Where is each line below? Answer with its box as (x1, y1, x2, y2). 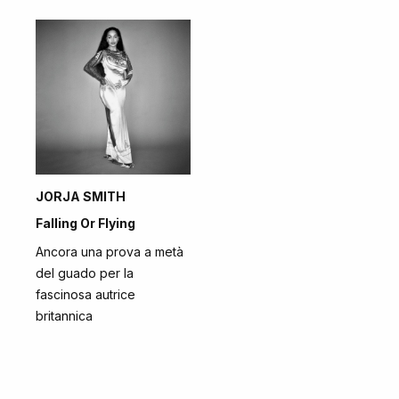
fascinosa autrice (36, 287, 135, 302)
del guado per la (36, 265, 134, 281)
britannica (36, 308, 93, 323)
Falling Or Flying (36, 216, 135, 231)
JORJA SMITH (36, 189, 126, 204)
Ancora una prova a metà (36, 244, 183, 259)
